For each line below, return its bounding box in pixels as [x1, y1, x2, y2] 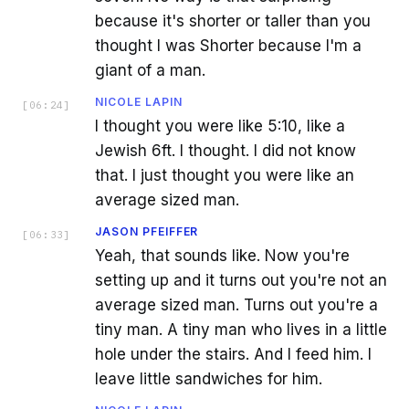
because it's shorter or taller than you [95, 11, 371, 30]
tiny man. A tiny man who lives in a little [95, 320, 387, 339]
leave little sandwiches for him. [95, 369, 322, 388]
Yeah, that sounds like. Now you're [95, 246, 350, 265]
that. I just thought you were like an [95, 165, 354, 184]
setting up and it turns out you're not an [95, 270, 387, 289]
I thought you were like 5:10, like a [95, 116, 345, 135]
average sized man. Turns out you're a [95, 295, 378, 314]
